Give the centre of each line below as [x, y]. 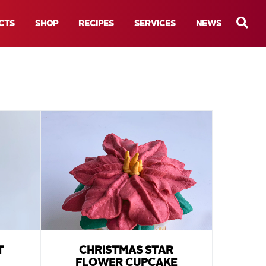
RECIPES [96, 24]
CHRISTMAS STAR [126, 251]
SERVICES [155, 24]
